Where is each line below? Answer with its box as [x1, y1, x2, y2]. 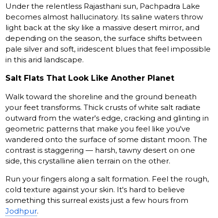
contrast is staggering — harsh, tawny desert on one [5, 145, 196, 155]
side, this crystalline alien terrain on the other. [5, 156, 171, 166]
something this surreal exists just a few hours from [5, 196, 189, 205]
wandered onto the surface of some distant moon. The [5, 135, 208, 145]
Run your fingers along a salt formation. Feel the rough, [5, 174, 209, 184]
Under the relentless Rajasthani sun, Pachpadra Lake [5, 1, 200, 11]
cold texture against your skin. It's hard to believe [5, 185, 185, 195]
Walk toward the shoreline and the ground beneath [5, 92, 197, 102]
